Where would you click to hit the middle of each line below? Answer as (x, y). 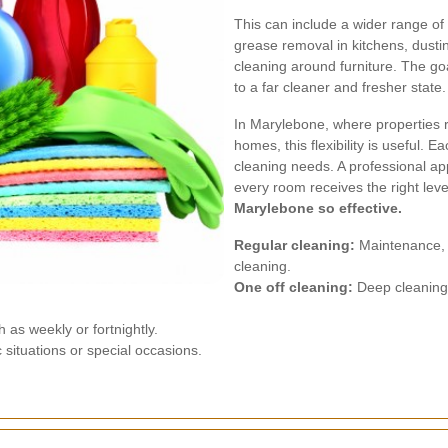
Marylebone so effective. (318, 208)
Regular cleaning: (294, 245)
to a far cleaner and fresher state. (340, 87)
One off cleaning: (293, 287)
